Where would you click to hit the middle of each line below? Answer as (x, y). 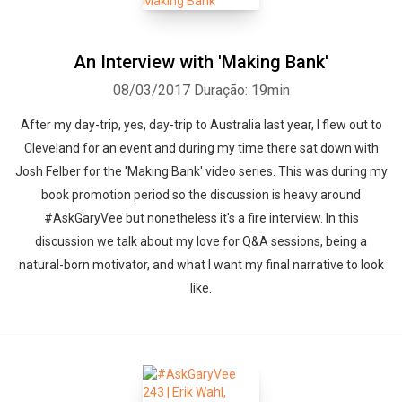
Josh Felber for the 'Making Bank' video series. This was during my (201, 171)
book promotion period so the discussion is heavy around (201, 195)
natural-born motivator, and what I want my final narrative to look (201, 265)
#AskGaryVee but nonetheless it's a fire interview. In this (201, 218)
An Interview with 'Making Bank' (201, 62)
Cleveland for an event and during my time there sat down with (201, 148)
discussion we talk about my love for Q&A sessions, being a (201, 241)
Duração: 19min (241, 90)
